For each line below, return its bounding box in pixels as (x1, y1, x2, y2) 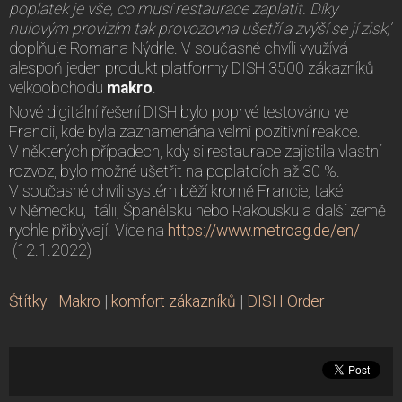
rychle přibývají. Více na (9, 221, 168, 240)
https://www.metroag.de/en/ (168, 221, 360, 240)
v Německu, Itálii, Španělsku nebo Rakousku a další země (9, 201, 386, 220)
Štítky (9, 292, 47, 310)
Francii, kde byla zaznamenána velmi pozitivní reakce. (9, 122, 361, 141)
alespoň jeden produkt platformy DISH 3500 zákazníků (9, 58, 374, 77)
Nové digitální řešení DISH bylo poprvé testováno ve (9, 102, 348, 121)
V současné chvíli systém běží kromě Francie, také (9, 181, 343, 200)
